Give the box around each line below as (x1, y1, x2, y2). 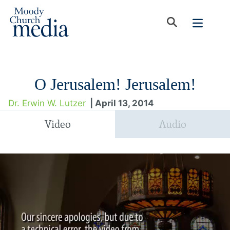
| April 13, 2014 (90, 98, 154, 108)
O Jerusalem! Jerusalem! (34, 75, 196, 93)
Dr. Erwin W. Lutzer (8, 98, 86, 108)
